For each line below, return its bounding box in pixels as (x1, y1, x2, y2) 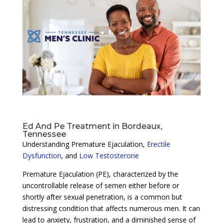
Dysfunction (22, 150, 61, 160)
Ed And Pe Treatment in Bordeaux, (22, 121, 162, 131)
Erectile (146, 139, 170, 149)
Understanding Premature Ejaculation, (22, 139, 147, 149)
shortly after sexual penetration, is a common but (22, 192, 182, 202)
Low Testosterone (79, 150, 139, 160)
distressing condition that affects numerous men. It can (22, 203, 200, 213)
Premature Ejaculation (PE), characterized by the (22, 169, 178, 179)
